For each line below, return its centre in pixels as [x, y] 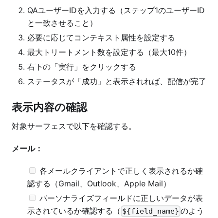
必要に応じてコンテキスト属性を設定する [101, 37]
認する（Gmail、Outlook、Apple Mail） [99, 183]
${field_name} [151, 211]
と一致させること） [62, 23]
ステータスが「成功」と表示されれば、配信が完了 [117, 81]
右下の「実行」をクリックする [82, 66]
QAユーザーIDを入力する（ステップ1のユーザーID [116, 10]
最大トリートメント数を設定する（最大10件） [109, 52]
